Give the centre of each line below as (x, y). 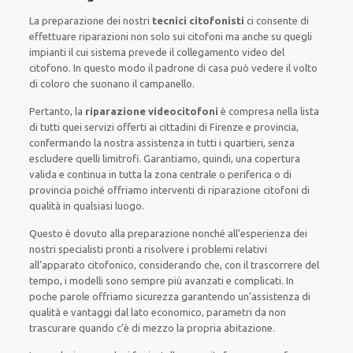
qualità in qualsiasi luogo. (87, 206)
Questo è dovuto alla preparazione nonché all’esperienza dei (169, 233)
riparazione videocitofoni (152, 111)
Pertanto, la (58, 111)
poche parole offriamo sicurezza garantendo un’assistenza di (170, 296)
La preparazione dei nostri (91, 20)
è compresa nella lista (269, 111)
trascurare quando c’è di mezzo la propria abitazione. (152, 328)
